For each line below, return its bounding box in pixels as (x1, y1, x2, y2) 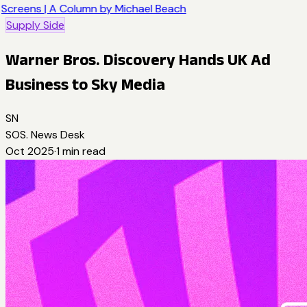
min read (60, 143, 106, 158)
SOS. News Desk (5, 127, 85, 142)
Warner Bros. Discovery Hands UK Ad (5, 49, 271, 69)
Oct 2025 (5, 143, 54, 158)
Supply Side (6, 18, 64, 32)
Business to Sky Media (5, 74, 165, 93)
